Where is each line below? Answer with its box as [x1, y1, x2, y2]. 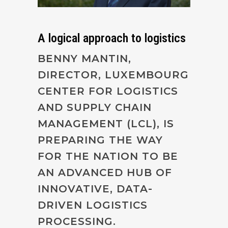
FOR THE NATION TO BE [38, 150, 178, 162]
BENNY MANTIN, [38, 52, 131, 65]
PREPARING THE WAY [38, 133, 163, 146]
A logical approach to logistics [38, 31, 186, 45]
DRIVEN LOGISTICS [38, 198, 148, 211]
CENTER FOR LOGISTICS [38, 84, 178, 97]
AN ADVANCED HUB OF [38, 166, 172, 179]
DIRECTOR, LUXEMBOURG [38, 68, 189, 81]
